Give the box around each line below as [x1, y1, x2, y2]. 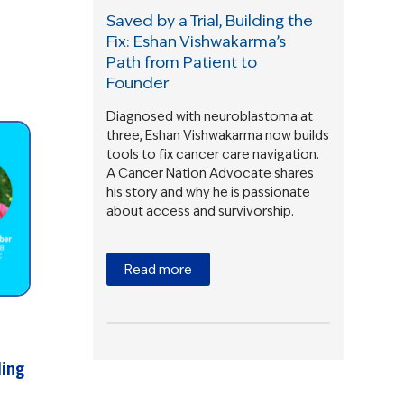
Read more [124, 261, 193, 278]
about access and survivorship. [106, 202, 295, 219]
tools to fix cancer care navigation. [106, 145, 320, 162]
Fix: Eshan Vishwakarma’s [106, 31, 287, 51]
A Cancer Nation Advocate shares [106, 164, 315, 181]
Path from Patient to [106, 51, 258, 72]
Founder [106, 72, 170, 93]
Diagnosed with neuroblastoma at [106, 107, 314, 124]
